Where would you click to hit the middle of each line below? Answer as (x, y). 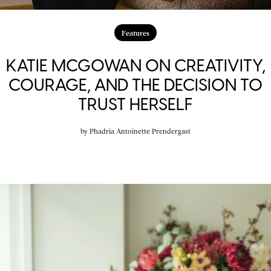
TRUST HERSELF (135, 104)
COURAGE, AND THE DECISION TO (135, 84)
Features (135, 32)
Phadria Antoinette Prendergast (140, 130)
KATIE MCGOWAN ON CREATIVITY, (135, 65)
